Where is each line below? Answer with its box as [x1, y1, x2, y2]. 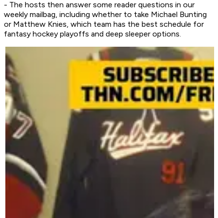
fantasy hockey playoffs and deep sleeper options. [4, 29, 181, 39]
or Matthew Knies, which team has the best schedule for [4, 19, 204, 29]
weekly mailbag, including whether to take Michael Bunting [4, 10, 207, 19]
